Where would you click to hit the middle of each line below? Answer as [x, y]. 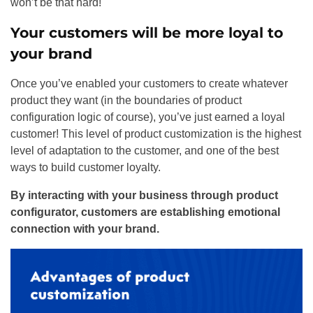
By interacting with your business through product [144, 195]
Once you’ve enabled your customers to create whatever [149, 83]
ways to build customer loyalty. [86, 167]
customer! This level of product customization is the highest [156, 133]
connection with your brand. [86, 228]
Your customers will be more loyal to [147, 32]
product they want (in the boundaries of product [126, 100]
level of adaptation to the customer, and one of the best [145, 150]
